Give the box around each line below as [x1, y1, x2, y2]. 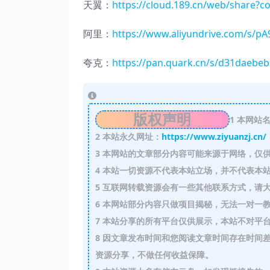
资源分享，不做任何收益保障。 [95, 248, 216, 260]
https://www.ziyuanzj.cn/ [161, 130, 266, 142]
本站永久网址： [99, 130, 162, 142]
